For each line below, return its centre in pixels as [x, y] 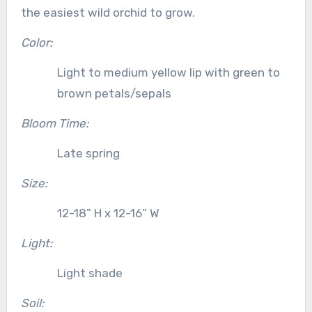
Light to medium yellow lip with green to [168, 72]
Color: [36, 42]
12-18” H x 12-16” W [108, 213]
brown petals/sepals [114, 93]
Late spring [88, 153]
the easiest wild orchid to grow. [108, 12]
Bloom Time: [54, 123]
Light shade [89, 273]
